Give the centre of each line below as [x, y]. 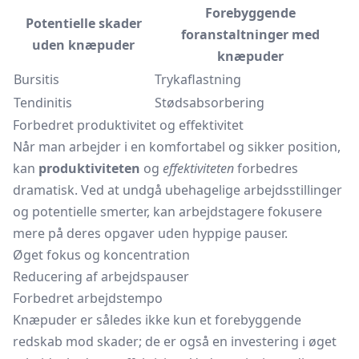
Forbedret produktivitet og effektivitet [128, 125]
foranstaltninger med [250, 34]
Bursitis [36, 79]
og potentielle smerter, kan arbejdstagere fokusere [167, 212]
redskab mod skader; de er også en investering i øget [175, 341]
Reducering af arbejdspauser [101, 276]
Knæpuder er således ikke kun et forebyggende [157, 320]
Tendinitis [43, 103]
